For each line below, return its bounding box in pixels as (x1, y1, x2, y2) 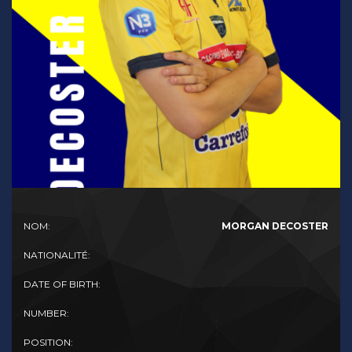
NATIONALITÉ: (24, 249, 90, 262)
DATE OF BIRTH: (24, 278, 101, 291)
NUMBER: (24, 307, 69, 320)
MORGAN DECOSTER (222, 220, 328, 233)
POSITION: (24, 336, 73, 349)
